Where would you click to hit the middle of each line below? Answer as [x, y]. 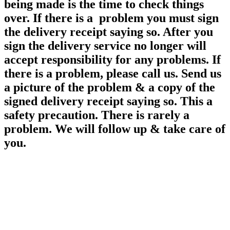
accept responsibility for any [79, 60]
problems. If [187, 60]
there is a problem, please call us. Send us [113, 74]
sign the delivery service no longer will [105, 46]
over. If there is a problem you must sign [111, 18]
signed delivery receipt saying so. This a [108, 101]
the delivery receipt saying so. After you [109, 32]
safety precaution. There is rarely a [97, 115]
